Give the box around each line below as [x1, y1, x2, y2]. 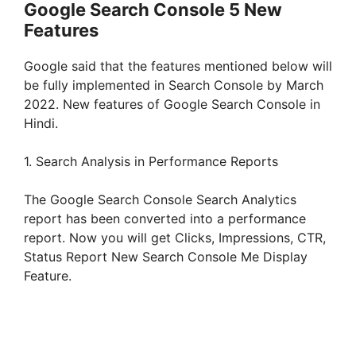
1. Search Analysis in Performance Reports [24, 153, 278, 170]
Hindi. [24, 115, 58, 132]
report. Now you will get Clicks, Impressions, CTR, [24, 230, 326, 246]
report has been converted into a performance [24, 211, 306, 227]
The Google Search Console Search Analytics [24, 192, 296, 208]
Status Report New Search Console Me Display [24, 249, 308, 265]
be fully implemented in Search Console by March [24, 77, 323, 94]
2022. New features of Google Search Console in [24, 96, 320, 113]
